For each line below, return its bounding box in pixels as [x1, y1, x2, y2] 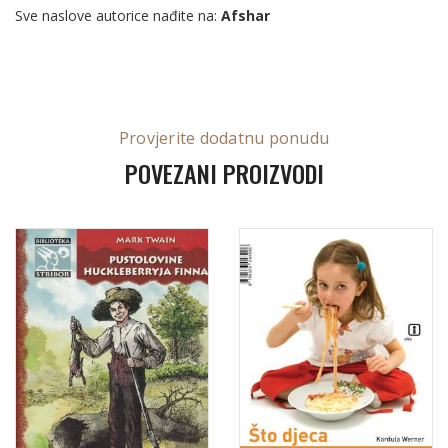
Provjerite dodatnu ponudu [118, 126, 330, 149]
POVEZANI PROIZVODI [124, 154, 324, 191]
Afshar [221, 5, 270, 25]
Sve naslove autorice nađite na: [15, 5, 221, 25]
